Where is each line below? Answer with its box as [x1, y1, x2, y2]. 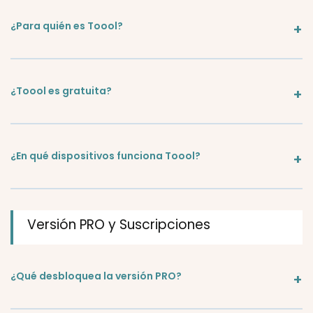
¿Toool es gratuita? [10, 84, 112, 98]
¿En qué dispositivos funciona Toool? [10, 149, 201, 163]
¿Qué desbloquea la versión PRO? [10, 269, 182, 283]
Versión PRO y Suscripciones [27, 215, 210, 234]
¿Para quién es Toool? [10, 19, 123, 33]
